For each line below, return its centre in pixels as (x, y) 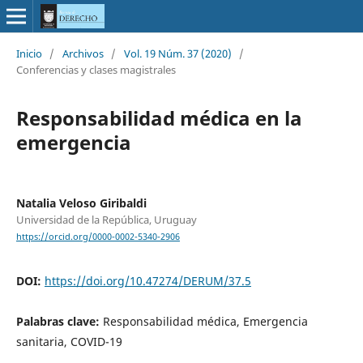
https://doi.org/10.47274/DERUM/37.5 (147, 281)
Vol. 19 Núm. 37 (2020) (177, 53)
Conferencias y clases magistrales (96, 69)
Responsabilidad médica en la (159, 117)
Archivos (83, 53)
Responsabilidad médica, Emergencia (205, 322)
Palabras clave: (59, 322)
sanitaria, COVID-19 (69, 342)
